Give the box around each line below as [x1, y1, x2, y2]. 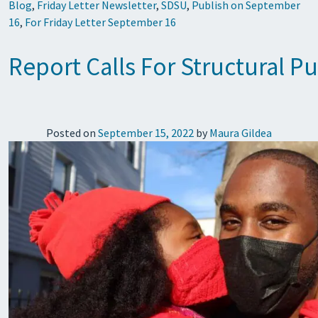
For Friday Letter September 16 [25, 15, 176, 29]
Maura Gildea [209, 126, 272, 140]
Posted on [46, 126, 98, 140]
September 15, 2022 [98, 126, 194, 140]
